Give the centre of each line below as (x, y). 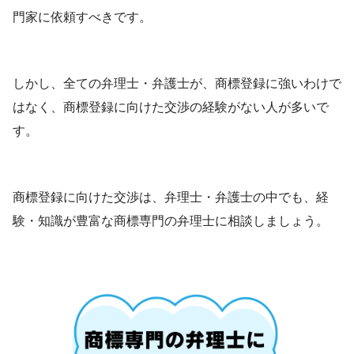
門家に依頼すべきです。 (82, 17)
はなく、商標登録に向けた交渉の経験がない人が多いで (171, 107)
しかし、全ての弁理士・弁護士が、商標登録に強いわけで (177, 84)
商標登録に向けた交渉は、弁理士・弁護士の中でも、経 (171, 198)
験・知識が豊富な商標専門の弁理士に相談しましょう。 (171, 221)
